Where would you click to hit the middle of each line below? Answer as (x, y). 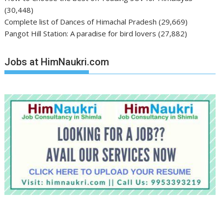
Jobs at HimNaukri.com (57, 62)
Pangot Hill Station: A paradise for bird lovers (81, 33)
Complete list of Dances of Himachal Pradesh (81, 21)
